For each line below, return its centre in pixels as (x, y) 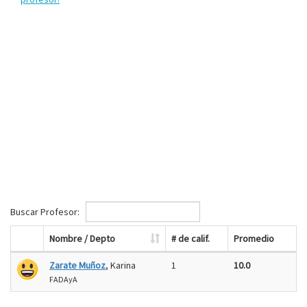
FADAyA (63, 279)
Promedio (254, 238)
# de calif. (191, 238)
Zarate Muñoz (77, 265)
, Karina (121, 265)
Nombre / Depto (82, 238)
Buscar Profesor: (46, 211)
